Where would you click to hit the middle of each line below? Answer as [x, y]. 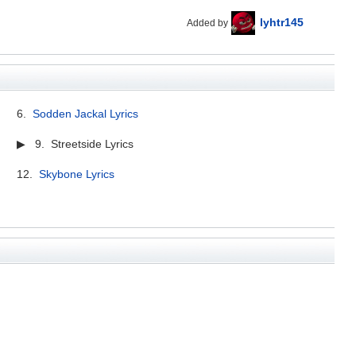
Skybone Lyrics [77, 174]
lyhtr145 [282, 22]
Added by [208, 23]
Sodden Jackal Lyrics [86, 113]
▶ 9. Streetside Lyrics [75, 143]
